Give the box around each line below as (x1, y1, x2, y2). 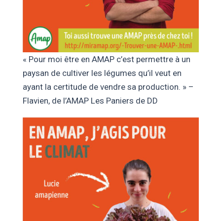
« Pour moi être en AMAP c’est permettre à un (22, 54, 190, 64)
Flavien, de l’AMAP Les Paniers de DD (22, 95, 158, 106)
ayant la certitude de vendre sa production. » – (22, 81, 194, 92)
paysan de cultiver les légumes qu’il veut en (22, 68, 182, 78)
